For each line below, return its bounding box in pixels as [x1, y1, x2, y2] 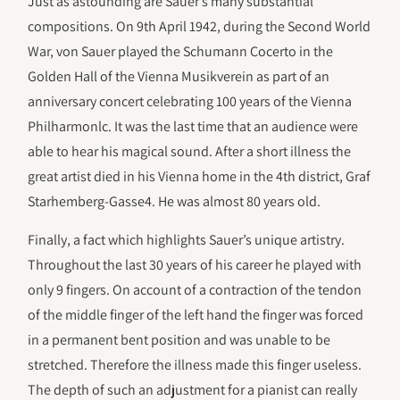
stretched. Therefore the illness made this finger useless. [28, 354, 362, 374]
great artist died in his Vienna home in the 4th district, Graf [28, 167, 371, 187]
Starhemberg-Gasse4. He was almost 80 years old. [28, 192, 321, 212]
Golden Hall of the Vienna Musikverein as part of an [28, 67, 330, 87]
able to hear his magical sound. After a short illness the [28, 142, 352, 162]
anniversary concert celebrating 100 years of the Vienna [28, 92, 353, 112]
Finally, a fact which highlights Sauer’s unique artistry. [28, 229, 346, 249]
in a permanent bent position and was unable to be [28, 329, 331, 349]
